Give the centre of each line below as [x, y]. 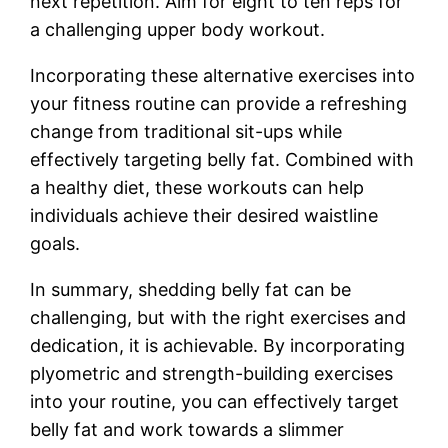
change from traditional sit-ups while [186, 131]
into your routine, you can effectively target [215, 401]
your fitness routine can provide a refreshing [219, 103]
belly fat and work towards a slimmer [187, 429]
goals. [55, 243]
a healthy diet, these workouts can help [197, 187]
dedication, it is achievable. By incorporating [218, 345]
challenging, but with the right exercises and [218, 317]
